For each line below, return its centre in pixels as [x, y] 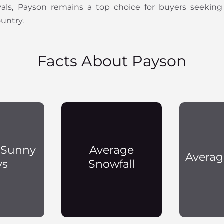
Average [112, 150]
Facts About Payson [112, 61]
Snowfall [112, 164]
